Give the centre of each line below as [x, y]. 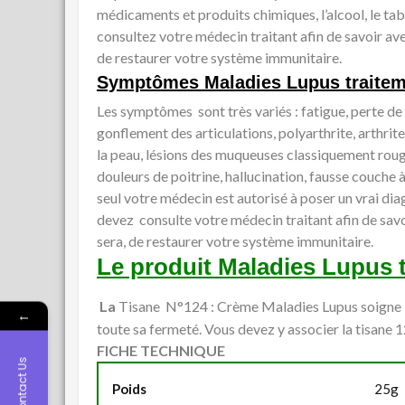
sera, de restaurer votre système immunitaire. [235, 241]
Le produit [157, 267]
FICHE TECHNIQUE [161, 351]
